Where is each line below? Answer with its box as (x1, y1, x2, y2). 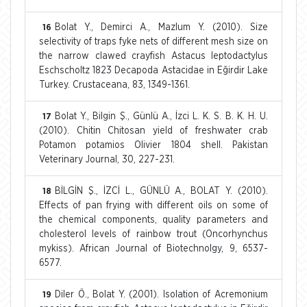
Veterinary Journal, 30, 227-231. (39, 154, 175, 164)
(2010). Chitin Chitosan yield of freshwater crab (39, 125, 268, 136)
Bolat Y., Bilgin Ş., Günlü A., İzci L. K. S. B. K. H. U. (55, 111, 268, 121)
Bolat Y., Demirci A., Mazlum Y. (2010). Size (55, 22, 268, 32)
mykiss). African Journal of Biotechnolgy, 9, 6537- (39, 243, 268, 254)
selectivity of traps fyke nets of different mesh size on (39, 36, 268, 47)
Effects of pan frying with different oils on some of (39, 200, 268, 210)
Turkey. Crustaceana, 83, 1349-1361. (39, 79, 190, 90)
